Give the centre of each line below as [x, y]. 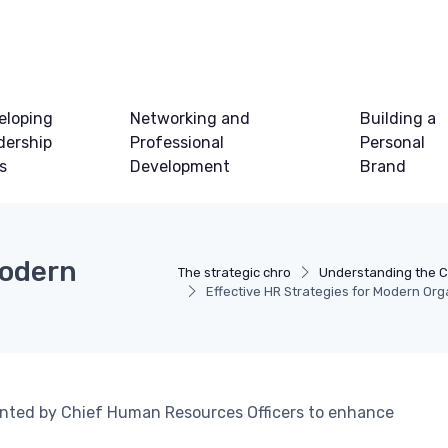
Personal [393, 143]
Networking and [189, 119]
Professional [176, 143]
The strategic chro [234, 273]
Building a [398, 119]
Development [179, 167]
